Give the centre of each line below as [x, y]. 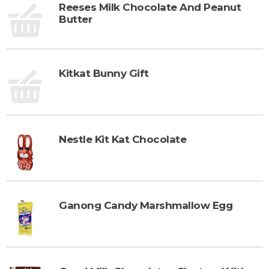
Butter [75, 19]
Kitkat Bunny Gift [104, 73]
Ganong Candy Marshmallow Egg [146, 205]
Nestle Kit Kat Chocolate [122, 139]
